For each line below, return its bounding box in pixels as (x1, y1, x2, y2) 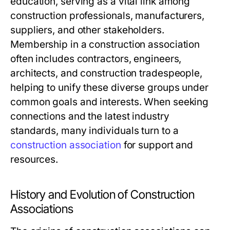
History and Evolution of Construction (10, 187, 195, 202)
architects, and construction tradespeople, (10, 67, 203, 80)
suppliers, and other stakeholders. (10, 24, 164, 36)
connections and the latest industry (10, 110, 169, 123)
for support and (121, 139, 194, 151)
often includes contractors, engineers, (10, 53, 182, 65)
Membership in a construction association (10, 39, 200, 51)
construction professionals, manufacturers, (10, 10, 205, 22)
